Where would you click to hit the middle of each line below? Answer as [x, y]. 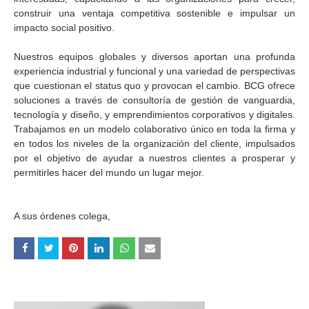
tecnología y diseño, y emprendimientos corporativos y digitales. [154, 114]
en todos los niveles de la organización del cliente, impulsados [154, 143]
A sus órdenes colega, [62, 216]
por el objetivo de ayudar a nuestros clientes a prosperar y [154, 158]
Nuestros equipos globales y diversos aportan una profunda [154, 57]
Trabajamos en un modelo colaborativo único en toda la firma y [154, 129]
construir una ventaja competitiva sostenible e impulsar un [154, 13]
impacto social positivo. [64, 28]
